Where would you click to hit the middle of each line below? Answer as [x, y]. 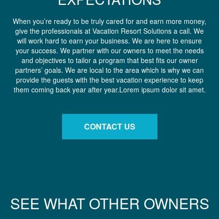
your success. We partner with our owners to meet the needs [109, 50]
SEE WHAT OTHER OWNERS [109, 203]
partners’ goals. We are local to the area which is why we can [109, 70]
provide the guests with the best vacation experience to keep [109, 79]
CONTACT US [109, 126]
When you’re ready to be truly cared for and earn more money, [109, 21]
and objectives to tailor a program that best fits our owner [109, 60]
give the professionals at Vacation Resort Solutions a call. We [109, 31]
